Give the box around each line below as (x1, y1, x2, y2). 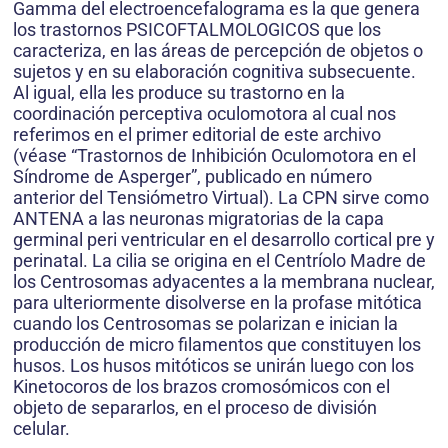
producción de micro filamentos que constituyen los (13, 334, 421, 356)
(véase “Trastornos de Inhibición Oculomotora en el (13, 145, 416, 167)
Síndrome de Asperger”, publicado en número (13, 166, 372, 188)
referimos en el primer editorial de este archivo (13, 124, 381, 146)
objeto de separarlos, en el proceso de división (13, 397, 377, 419)
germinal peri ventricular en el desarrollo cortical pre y (13, 229, 435, 251)
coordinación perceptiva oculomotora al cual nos (13, 103, 396, 125)
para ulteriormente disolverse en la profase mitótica (13, 292, 422, 314)
